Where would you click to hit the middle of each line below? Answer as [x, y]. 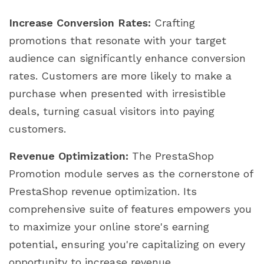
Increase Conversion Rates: [80, 22]
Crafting [173, 22]
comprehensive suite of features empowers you [130, 209]
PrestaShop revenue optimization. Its [103, 191]
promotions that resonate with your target [118, 40]
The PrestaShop [171, 156]
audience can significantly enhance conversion [127, 58]
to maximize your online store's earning [109, 226]
